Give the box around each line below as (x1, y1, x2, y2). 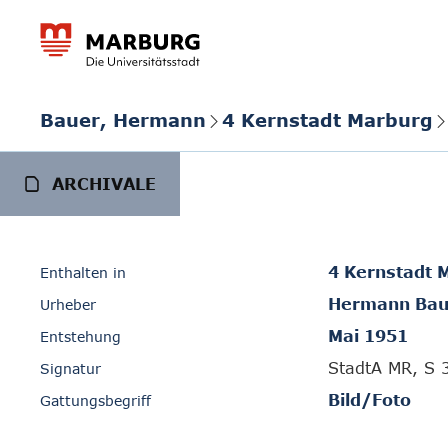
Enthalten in (40, 264, 126, 281)
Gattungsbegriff (40, 392, 151, 409)
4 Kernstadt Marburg (222, 108, 433, 131)
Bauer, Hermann (40, 108, 206, 131)
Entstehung (40, 328, 121, 345)
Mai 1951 (328, 327, 408, 345)
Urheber (40, 296, 96, 313)
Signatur (40, 360, 101, 377)
